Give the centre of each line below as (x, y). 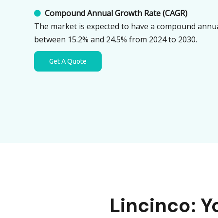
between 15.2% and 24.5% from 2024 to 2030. (116, 39)
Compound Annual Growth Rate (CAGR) (116, 13)
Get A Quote (68, 61)
